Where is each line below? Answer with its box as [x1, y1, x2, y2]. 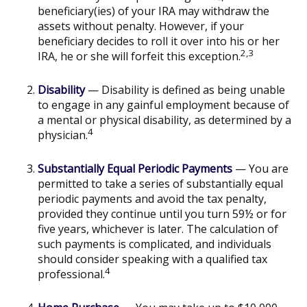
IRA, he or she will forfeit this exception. [38, 49, 241, 64]
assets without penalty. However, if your [38, 19, 244, 34]
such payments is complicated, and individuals [38, 236, 271, 251]
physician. [38, 127, 88, 143]
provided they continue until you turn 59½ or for [38, 206, 286, 221]
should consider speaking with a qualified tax [38, 251, 267, 267]
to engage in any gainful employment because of [38, 97, 289, 112]
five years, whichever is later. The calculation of [38, 221, 278, 236]
